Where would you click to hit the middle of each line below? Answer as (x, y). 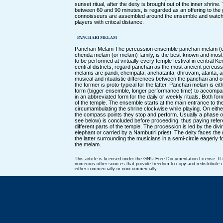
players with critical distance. (109, 22)
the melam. (88, 144)
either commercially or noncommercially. (116, 168)
